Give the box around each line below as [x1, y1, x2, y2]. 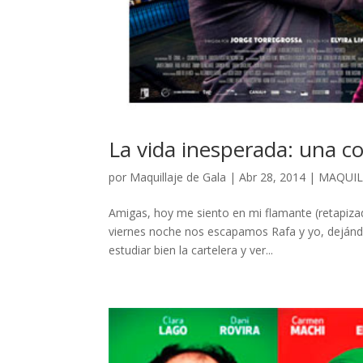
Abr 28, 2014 [239, 169, 306, 185]
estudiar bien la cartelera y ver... [109, 241, 274, 258]
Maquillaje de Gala [130, 169, 227, 185]
